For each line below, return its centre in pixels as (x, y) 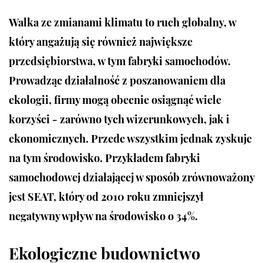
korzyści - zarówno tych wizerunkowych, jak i (119, 119)
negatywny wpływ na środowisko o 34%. (103, 216)
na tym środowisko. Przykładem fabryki (104, 158)
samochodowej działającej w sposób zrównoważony (131, 177)
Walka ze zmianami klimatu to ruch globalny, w (122, 22)
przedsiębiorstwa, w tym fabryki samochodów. (120, 61)
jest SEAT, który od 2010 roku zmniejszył (106, 196)
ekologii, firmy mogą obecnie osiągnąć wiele (115, 100)
